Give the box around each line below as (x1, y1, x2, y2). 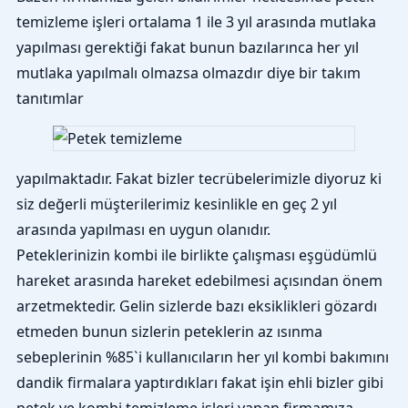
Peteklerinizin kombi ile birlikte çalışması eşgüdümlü (15, 244, 377, 265)
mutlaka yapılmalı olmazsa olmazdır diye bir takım (15, 62, 361, 83)
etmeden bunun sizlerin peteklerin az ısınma (15, 321, 322, 342)
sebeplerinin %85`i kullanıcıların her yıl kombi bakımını (15, 346, 389, 367)
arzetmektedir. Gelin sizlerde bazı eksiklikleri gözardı (15, 295, 377, 316)
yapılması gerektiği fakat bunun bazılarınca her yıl (15, 36, 359, 57)
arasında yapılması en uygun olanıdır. (15, 219, 270, 240)
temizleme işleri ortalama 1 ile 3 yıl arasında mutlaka (15, 11, 376, 32)
